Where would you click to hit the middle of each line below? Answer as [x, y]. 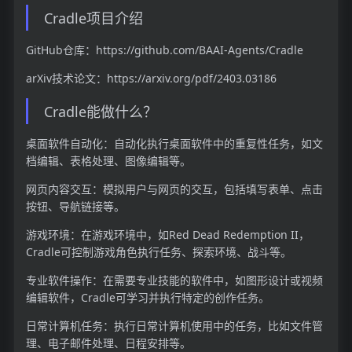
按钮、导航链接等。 [75, 206]
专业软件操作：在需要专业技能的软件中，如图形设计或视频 [174, 280]
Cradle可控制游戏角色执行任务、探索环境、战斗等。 [158, 251]
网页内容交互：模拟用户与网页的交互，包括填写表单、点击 [174, 189]
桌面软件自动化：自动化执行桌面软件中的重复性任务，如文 [174, 143]
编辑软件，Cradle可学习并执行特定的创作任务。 [147, 297]
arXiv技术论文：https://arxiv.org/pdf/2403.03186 [151, 79]
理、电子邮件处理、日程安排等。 [108, 343]
